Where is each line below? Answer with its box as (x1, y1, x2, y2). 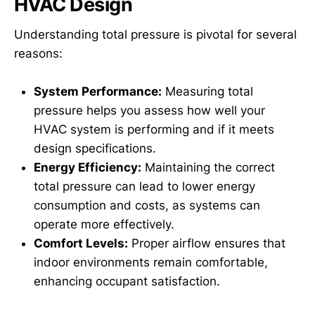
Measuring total (162, 84, 253, 98)
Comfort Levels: (34, 236, 128, 250)
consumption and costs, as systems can (34, 198, 260, 212)
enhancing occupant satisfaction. (34, 274, 220, 288)
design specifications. (34, 141, 156, 155)
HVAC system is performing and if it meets (34, 122, 274, 136)
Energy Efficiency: (34, 160, 141, 174)
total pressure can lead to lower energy (34, 179, 255, 193)
